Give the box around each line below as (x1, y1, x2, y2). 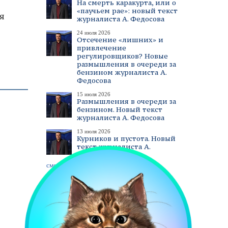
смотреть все (46, 161, 83, 169)
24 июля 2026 (77, 30, 110, 36)
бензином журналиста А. (77, 68, 166, 77)
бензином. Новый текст (77, 105, 162, 114)
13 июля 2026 (77, 128, 110, 134)
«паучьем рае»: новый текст (77, 6, 178, 15)
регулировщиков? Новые (77, 51, 168, 61)
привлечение (77, 43, 126, 52)
